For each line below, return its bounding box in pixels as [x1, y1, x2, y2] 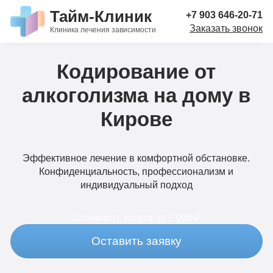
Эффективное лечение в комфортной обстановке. [23, 152, 250, 163]
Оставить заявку [91, 235, 182, 248]
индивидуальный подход [80, 179, 193, 190]
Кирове [100, 107, 172, 130]
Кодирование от [57, 60, 216, 83]
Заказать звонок [190, 23, 263, 34]
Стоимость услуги [72, 212, 155, 224]
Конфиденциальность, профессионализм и [39, 165, 234, 177]
